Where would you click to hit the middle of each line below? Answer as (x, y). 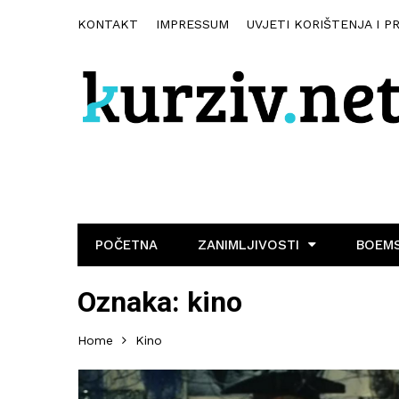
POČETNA (126, 244)
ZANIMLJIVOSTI (248, 244)
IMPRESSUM (192, 24)
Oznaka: (132, 301)
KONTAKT (108, 24)
